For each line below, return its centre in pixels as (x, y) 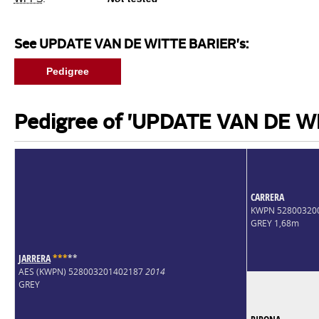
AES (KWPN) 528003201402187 (82, 271)
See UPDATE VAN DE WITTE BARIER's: (131, 45)
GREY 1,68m (274, 223)
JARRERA (34, 258)
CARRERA (267, 197)
